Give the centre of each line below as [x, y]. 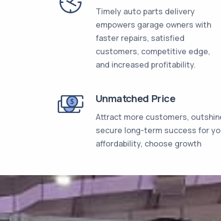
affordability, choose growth [148, 144]
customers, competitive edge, [153, 51]
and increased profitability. [146, 65]
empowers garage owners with [153, 25]
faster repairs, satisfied [140, 38]
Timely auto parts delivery [145, 11]
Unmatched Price [135, 98]
